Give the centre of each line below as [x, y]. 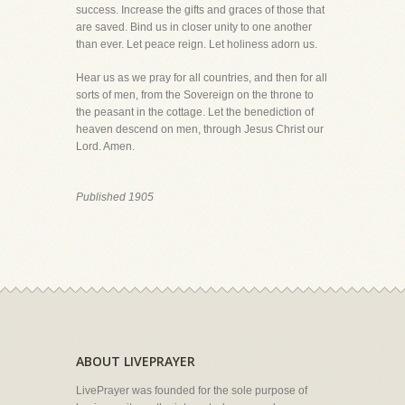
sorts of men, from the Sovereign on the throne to [195, 95]
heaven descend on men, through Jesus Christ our [200, 129]
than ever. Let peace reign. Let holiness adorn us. [197, 44]
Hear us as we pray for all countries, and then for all [202, 78]
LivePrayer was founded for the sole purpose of [192, 391]
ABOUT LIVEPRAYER [136, 361]
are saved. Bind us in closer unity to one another [194, 27]
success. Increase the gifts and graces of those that [200, 10]
